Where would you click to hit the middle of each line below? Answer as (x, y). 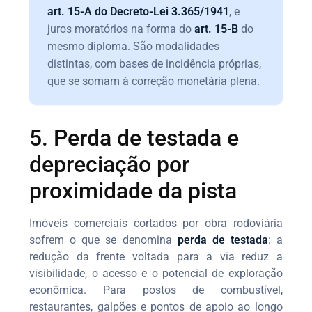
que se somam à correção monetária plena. (154, 81)
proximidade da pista (133, 190)
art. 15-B (217, 29)
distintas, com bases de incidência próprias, (155, 63)
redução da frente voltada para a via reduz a (156, 256)
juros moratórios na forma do (121, 29)
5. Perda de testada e (134, 138)
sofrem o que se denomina (103, 240)
